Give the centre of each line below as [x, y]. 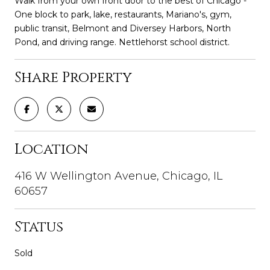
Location [51, 149]
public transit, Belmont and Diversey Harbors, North [123, 28]
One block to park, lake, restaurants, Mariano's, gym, [123, 14]
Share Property [73, 77]
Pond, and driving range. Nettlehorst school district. [122, 42]
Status [39, 227]
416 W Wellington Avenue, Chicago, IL [118, 176]
